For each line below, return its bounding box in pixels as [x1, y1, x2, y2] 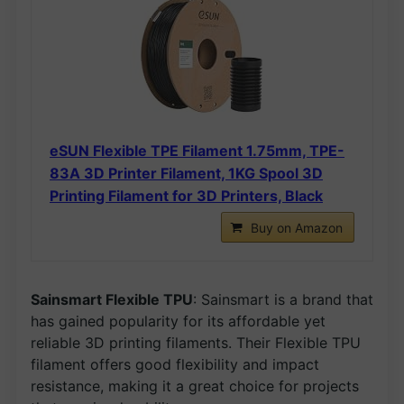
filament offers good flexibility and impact [31, 354, 319, 373]
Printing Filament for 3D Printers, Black [50, 186, 323, 205]
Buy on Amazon [251, 219, 343, 235]
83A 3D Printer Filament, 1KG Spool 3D [50, 163, 323, 182]
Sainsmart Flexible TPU [31, 289, 193, 308]
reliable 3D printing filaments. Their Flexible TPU [31, 333, 361, 352]
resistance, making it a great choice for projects [31, 376, 359, 395]
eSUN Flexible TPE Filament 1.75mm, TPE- [50, 141, 344, 160]
